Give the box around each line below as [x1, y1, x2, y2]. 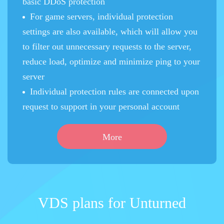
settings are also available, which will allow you [22, 26, 197, 36]
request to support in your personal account [22, 101, 179, 111]
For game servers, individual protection [30, 11, 173, 21]
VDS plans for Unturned [38, 194, 186, 211]
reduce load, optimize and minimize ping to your [22, 56, 200, 66]
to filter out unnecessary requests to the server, [22, 41, 191, 51]
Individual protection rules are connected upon [30, 86, 199, 96]
